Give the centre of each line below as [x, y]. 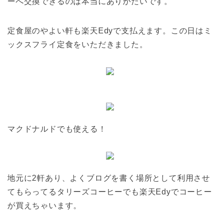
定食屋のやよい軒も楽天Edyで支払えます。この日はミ [110, 31]
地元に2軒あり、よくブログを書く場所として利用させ [109, 178]
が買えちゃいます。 [45, 206]
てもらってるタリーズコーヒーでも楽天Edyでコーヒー [110, 192]
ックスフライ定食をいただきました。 [78, 45]
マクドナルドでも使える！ [57, 129]
